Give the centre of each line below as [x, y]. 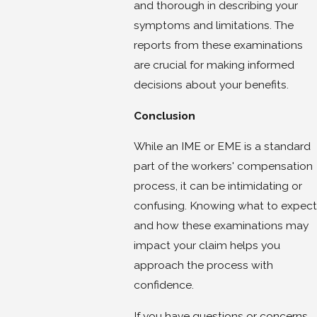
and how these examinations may [221, 226]
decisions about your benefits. [211, 85]
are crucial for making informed [214, 65]
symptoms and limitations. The [213, 25]
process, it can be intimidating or [218, 186]
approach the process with [203, 265]
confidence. [163, 285]
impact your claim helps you [207, 246]
